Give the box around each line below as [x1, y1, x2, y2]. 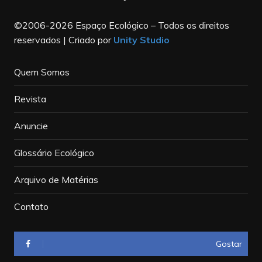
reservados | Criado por [13, 34, 113, 46]
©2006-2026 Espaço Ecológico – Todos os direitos [13, 19, 229, 32]
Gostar [216, 239, 243, 250]
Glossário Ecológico [13, 147, 94, 159]
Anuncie [13, 120, 48, 132]
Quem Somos [13, 66, 70, 78]
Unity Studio [113, 34, 170, 46]
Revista [13, 93, 46, 105]
